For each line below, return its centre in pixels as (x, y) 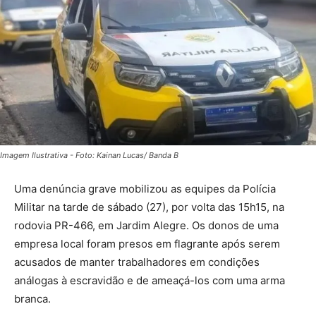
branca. (32, 298)
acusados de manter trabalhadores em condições (137, 262)
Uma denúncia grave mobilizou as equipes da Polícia (145, 188)
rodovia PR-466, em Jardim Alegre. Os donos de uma (146, 225)
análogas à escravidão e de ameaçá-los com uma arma (150, 280)
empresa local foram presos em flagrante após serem (147, 243)
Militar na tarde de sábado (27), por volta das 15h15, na (149, 207)
